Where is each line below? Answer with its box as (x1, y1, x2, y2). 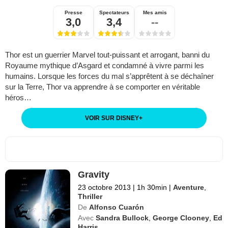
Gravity (78, 169, 110, 180)
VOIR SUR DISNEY (85, 114, 139, 122)
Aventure (173, 183, 205, 191)
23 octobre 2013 (78, 183, 131, 191)
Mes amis (142, 9, 167, 15)
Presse (64, 9, 82, 15)
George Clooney (153, 213, 210, 222)
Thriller (78, 192, 103, 201)
